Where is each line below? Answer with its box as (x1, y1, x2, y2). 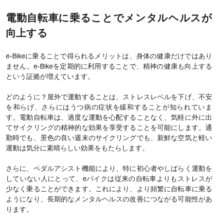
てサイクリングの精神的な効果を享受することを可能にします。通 (6, 125, 212, 131)
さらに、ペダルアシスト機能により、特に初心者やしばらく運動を (6, 165, 212, 172)
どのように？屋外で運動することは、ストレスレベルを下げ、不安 (6, 94, 212, 101)
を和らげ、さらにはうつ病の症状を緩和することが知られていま (6, 104, 212, 111)
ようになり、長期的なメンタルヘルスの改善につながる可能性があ (6, 196, 212, 203)
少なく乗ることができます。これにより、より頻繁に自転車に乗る (6, 186, 212, 193)
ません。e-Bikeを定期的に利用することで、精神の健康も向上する (6, 63, 212, 70)
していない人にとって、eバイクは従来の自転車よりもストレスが (6, 176, 212, 182)
